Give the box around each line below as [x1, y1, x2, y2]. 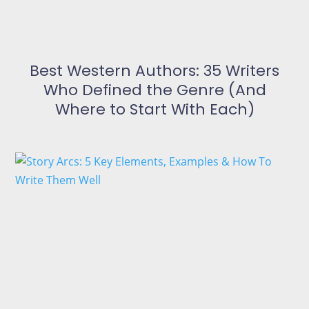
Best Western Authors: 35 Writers [30, 60, 279, 82]
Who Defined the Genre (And [43, 79, 266, 101]
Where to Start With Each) [54, 99, 255, 121]
